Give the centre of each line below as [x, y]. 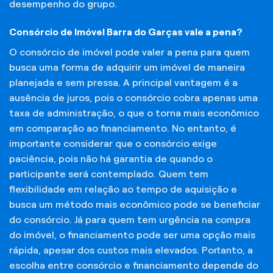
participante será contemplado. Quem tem [109, 174]
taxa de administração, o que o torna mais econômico [134, 113]
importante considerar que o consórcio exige [113, 143]
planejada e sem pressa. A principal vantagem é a [123, 82]
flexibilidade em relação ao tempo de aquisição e [123, 189]
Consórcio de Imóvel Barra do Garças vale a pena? [126, 32]
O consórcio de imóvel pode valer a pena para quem [129, 52]
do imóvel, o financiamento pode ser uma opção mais [132, 235]
